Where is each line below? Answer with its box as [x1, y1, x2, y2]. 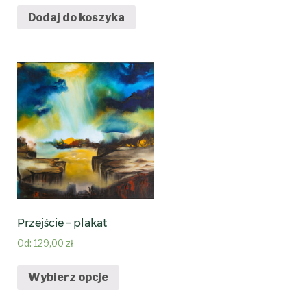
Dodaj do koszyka [28, 10, 125, 24]
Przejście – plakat [17, 216, 108, 230]
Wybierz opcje [28, 271, 109, 284]
